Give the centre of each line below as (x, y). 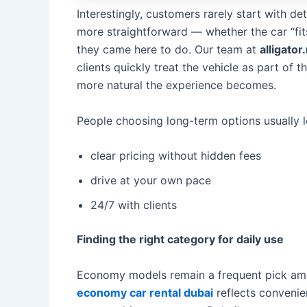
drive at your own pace (151, 181)
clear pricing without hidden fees (176, 156)
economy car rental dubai (145, 292)
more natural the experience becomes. (176, 85)
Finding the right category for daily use (180, 240)
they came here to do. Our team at (168, 49)
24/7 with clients (134, 205)
